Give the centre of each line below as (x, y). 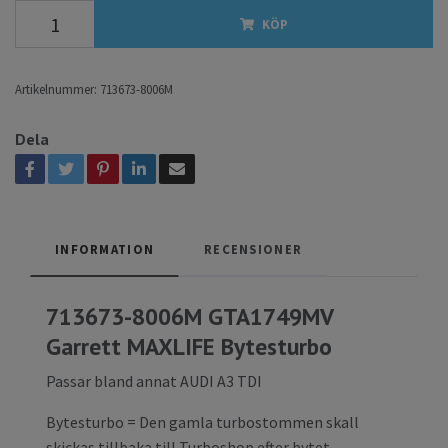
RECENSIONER (253, 249)
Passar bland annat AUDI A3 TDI (154, 381)
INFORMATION (105, 249)
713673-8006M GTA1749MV (189, 316)
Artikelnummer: (56, 89)
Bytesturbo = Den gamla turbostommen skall (202, 422)
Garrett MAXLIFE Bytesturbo (189, 346)
